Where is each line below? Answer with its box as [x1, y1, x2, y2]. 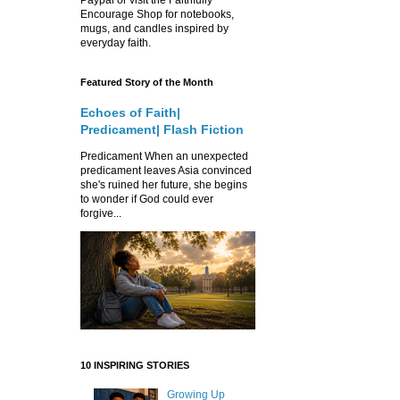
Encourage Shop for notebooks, [80, 7, 234, 21]
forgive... [80, 206, 121, 220]
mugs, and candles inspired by [80, 21, 229, 35]
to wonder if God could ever [80, 192, 213, 205]
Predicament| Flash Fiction [80, 121, 244, 137]
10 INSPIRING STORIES [80, 360, 189, 371]
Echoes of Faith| [80, 104, 180, 120]
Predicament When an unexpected [80, 149, 248, 162]
